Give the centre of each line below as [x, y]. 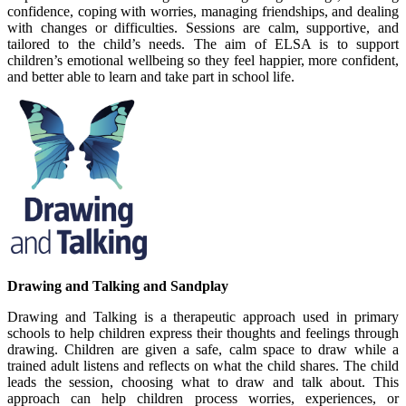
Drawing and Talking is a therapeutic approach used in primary [203, 317]
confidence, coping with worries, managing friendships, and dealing [203, 11]
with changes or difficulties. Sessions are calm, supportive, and [203, 28]
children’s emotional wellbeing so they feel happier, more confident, [203, 60]
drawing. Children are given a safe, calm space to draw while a [203, 349]
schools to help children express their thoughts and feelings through [203, 333]
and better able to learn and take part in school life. [151, 77]
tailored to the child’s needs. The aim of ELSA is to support [203, 44]
